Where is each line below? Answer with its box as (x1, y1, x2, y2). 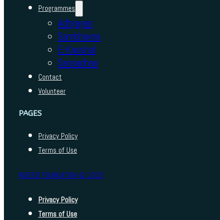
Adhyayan (57, 17, 93, 30)
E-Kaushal (57, 43, 96, 56)
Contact (38, 72, 62, 82)
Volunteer (38, 86, 66, 97)
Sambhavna (57, 30, 101, 43)
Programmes (38, 3, 75, 14)
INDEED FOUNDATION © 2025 (18, 170, 103, 181)
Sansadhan (57, 56, 98, 70)
